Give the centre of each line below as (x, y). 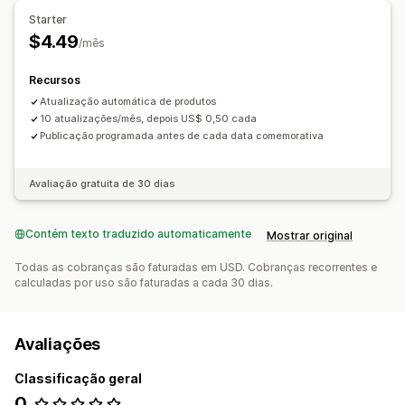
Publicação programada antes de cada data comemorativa (182, 136)
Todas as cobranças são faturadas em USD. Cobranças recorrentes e (196, 268)
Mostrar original (310, 236)
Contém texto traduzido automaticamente (138, 234)
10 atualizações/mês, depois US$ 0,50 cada (148, 119)
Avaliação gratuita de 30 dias (102, 184)
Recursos (55, 80)
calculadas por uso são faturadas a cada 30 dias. (144, 283)
